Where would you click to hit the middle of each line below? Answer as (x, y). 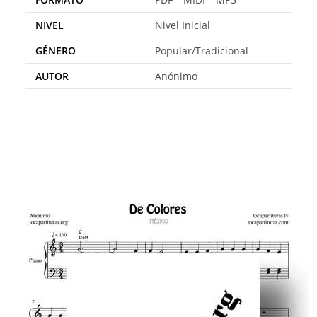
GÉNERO (56, 51)
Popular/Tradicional (202, 51)
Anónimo (176, 76)
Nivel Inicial (183, 25)
